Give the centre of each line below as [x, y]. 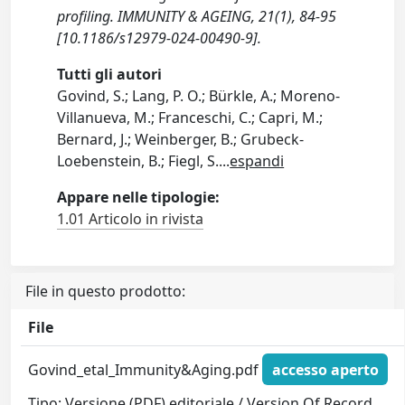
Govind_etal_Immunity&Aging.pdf [146, 369]
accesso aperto [325, 369]
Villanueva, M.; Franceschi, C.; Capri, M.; [190, 118]
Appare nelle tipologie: [139, 197]
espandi [257, 161]
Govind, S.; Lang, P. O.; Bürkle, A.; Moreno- [199, 96]
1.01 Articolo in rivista [131, 219]
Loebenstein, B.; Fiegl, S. [138, 161]
